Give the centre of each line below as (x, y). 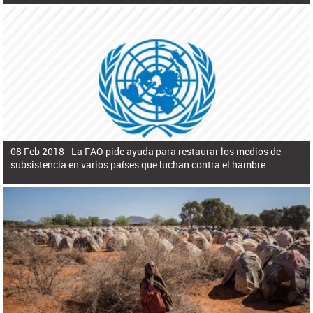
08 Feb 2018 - (41, 151)
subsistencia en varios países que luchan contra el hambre (138, 164)
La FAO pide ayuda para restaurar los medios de (176, 151)
